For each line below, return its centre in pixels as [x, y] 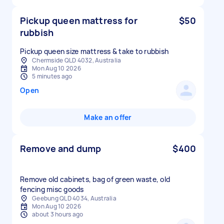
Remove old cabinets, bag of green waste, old [95, 179]
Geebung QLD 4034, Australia [74, 198]
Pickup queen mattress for [79, 20]
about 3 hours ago [58, 214]
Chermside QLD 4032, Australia [77, 60]
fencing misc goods [52, 189]
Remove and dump [61, 148]
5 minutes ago [52, 76]
